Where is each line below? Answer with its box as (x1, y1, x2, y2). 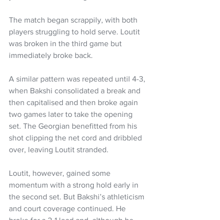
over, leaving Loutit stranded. (9, 145, 109, 154)
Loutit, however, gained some (9, 168, 112, 177)
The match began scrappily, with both (9, 15, 139, 24)
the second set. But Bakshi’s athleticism (9, 192, 146, 201)
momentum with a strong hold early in (9, 180, 140, 189)
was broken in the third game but (9, 39, 124, 48)
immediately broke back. (9, 51, 93, 59)
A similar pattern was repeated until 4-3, (9, 74, 147, 83)
